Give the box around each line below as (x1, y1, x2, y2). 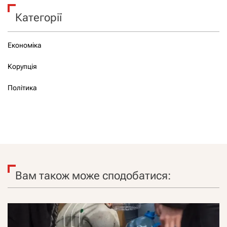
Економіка (8, 41, 42, 50)
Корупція (8, 62, 37, 71)
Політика (8, 84, 37, 92)
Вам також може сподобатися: (15, 169, 171, 182)
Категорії (15, 11, 62, 24)
